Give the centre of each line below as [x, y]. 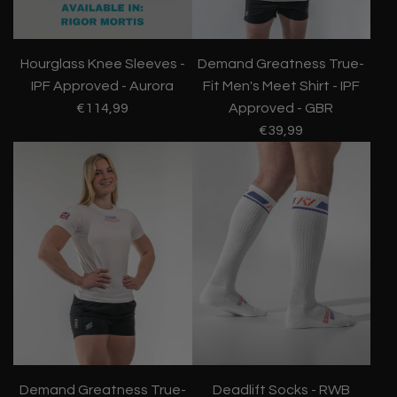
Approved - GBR [281, 109]
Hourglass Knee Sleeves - [102, 64]
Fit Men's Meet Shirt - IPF [281, 86]
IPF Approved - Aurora [103, 86]
